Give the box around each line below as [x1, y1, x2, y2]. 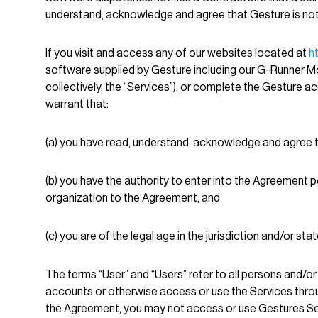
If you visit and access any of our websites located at [45, 48, 309, 59]
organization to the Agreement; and [45, 192, 220, 204]
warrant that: [45, 99, 109, 110]
